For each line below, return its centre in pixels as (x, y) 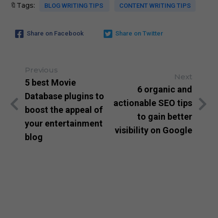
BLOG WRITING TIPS (74, 5)
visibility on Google (154, 130)
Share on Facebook (55, 34)
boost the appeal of (64, 109)
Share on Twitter (139, 34)
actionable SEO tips (153, 103)
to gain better (165, 116)
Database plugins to (64, 96)
